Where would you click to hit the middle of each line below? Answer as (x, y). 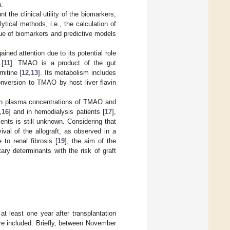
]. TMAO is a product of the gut (63, 63)
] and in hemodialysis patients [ (57, 111)
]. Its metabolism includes (77, 72)
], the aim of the (90, 141)
